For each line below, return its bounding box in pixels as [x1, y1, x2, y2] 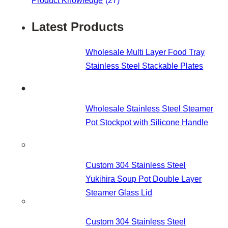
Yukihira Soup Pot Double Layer [85, 174, 202, 183]
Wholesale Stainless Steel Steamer [85, 104, 214, 113]
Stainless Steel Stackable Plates [85, 62, 204, 71]
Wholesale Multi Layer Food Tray [85, 48, 205, 57]
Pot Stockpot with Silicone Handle [85, 118, 209, 127]
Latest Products [32, 20, 124, 34]
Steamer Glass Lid [85, 188, 153, 197]
